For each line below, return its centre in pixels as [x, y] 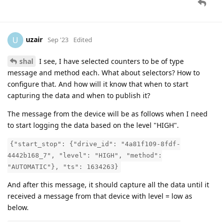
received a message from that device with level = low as [100, 196]
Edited [83, 39]
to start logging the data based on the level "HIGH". [93, 125]
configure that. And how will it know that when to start [98, 84]
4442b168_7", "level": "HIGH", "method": [85, 155]
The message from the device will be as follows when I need [108, 113]
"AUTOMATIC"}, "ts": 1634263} [63, 166]
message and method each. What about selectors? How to [104, 72]
